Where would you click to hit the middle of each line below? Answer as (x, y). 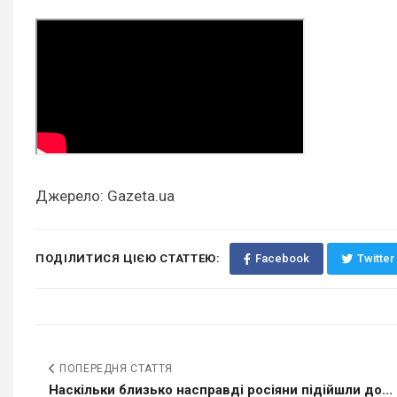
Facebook (282, 259)
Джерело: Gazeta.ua (105, 196)
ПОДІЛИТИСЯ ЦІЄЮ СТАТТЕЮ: (128, 259)
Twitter (375, 259)
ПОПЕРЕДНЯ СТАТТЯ (114, 369)
